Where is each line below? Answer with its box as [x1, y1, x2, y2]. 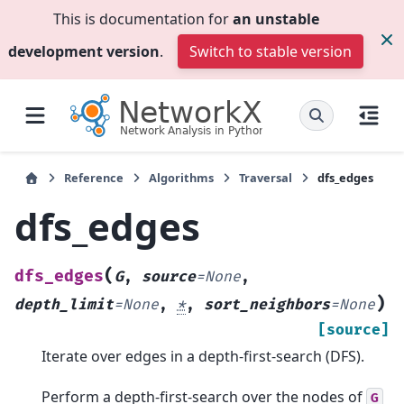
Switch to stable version [189, 41, 352, 61]
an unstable [232, 9, 319, 29]
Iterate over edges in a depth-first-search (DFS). [41, 346, 364, 367]
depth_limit [14, 296, 114, 315]
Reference [64, 170, 124, 186]
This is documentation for [52, 9, 233, 29]
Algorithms [149, 170, 214, 186]
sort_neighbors [204, 296, 330, 315]
